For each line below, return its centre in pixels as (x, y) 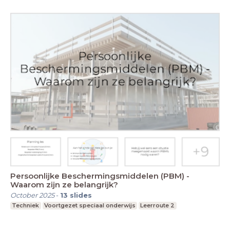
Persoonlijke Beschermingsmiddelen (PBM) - (100, 176)
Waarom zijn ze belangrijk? (64, 184)
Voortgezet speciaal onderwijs (90, 205)
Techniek (26, 205)
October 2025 (32, 195)
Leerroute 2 (158, 205)
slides (81, 195)
